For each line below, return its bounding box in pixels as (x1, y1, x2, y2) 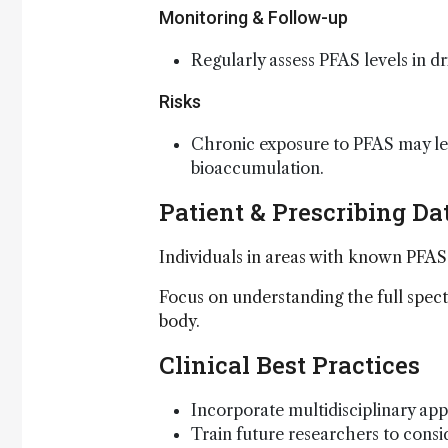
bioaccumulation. (191, 158, 324, 178)
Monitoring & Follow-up (159, 7, 348, 28)
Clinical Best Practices (159, 349, 420, 381)
